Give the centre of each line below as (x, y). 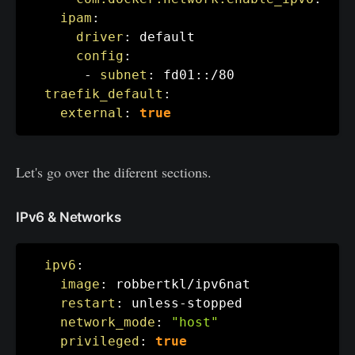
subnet (124, 74)
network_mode (108, 322)
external (92, 113)
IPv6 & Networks (69, 217)
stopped (215, 303)
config (100, 55)
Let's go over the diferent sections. (114, 172)
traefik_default (104, 94)
